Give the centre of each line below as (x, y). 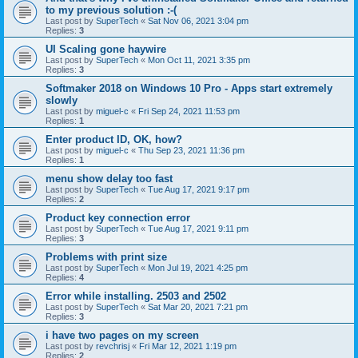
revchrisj (113, 346)
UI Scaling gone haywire (106, 49)
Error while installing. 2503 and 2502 (136, 296)
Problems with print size (106, 257)
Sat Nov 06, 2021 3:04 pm (198, 21)
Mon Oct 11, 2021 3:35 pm (199, 60)
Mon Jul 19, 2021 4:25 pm (198, 268)
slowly (62, 100)
